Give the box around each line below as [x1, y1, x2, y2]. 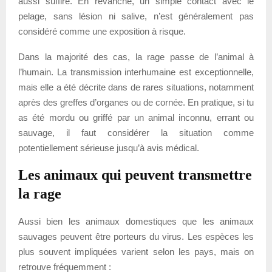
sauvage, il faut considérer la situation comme [18, 127, 254, 138]
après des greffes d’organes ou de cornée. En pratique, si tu [18, 97, 254, 107]
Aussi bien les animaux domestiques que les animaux [18, 216, 254, 226]
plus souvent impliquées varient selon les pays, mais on [18, 246, 254, 257]
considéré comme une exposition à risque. [18, 25, 186, 36]
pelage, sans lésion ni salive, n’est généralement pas [18, 10, 254, 21]
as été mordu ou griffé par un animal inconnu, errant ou [18, 112, 254, 123]
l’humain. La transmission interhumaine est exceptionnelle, [18, 66, 254, 77]
